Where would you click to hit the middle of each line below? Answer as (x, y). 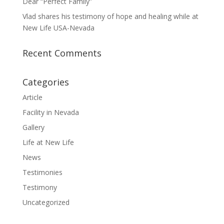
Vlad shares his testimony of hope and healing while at (110, 16)
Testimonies (42, 172)
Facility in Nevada (50, 112)
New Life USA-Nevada (58, 27)
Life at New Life (48, 142)
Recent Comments (62, 53)
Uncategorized (46, 202)
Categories (45, 82)
